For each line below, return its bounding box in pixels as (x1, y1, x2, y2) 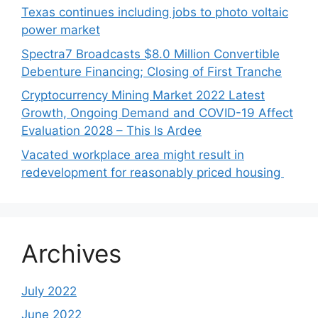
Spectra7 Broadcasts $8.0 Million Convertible (21, 46, 280, 61)
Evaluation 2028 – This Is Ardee (21, 124, 202, 138)
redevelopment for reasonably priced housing (21, 165, 284, 180)
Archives (21, 238, 121, 268)
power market (21, 23, 100, 38)
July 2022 (21, 283, 77, 298)
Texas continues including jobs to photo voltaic (21, 5, 288, 20)
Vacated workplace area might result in (21, 147, 244, 162)
